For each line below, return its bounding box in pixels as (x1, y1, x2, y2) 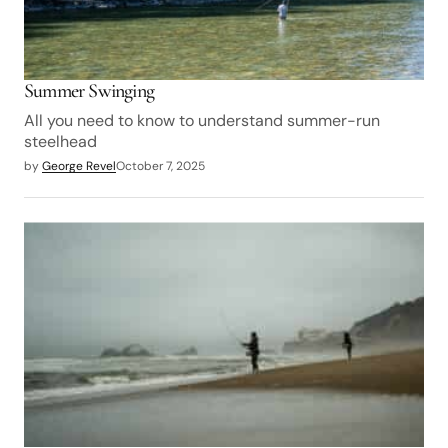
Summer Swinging (24, 79, 154, 104)
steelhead (24, 131, 97, 153)
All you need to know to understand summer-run (24, 110, 380, 132)
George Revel (42, 158, 116, 175)
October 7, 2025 (116, 158, 205, 175)
